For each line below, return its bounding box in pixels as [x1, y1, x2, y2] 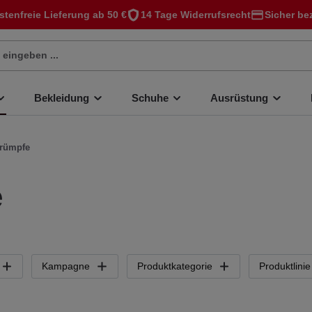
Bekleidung [34, 92, 89, 104]
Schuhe [131, 92, 169, 104]
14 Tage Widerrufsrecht [140, 8, 251, 20]
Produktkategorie [136, 260, 212, 272]
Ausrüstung [210, 92, 268, 104]
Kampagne [42, 260, 90, 272]
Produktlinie [259, 260, 311, 272]
